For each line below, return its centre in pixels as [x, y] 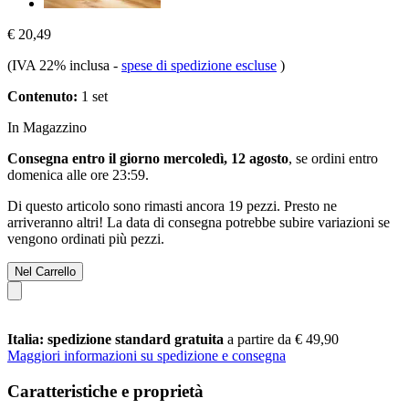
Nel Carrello [45, 271]
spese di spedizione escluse [199, 65]
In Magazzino [47, 127]
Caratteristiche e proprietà [105, 391]
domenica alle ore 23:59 [76, 174]
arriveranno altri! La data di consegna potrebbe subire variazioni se [199, 222]
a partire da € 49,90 [283, 339]
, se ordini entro [333, 158]
